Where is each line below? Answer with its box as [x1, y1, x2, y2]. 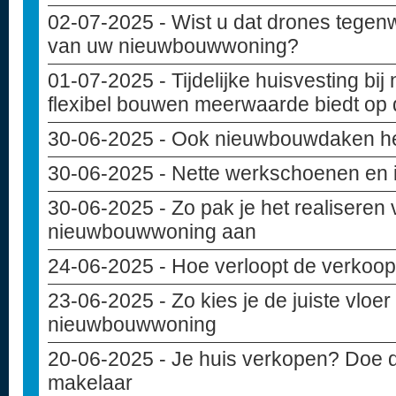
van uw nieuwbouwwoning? [48, 34, 299, 57]
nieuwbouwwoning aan [48, 220, 256, 243]
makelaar [48, 371, 133, 394]
